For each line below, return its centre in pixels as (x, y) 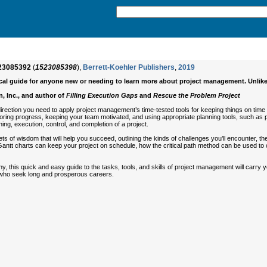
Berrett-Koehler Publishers (129, 67)
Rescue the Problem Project (197, 95)
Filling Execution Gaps (102, 95)
